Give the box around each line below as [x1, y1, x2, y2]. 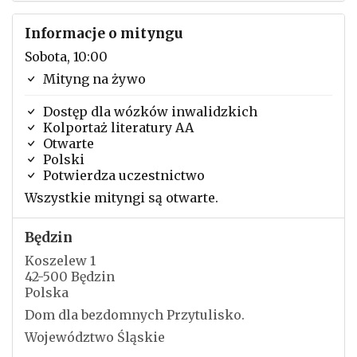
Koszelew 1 [25, 253, 96, 269]
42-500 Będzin [25, 269, 115, 284]
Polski [40, 151, 84, 167]
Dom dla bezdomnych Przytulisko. [25, 307, 245, 323]
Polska [25, 284, 69, 300]
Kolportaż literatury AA [40, 120, 194, 135]
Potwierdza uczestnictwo [40, 167, 205, 183]
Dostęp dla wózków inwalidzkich [40, 104, 257, 120]
